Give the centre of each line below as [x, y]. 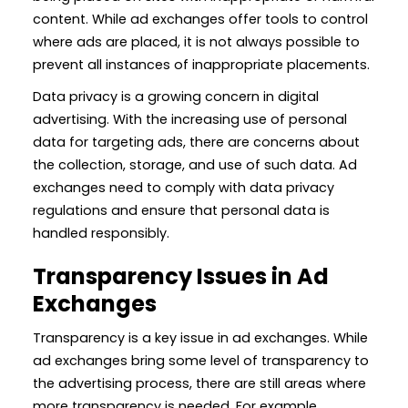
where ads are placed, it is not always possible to [196, 41]
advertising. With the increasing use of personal [190, 119]
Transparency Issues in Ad [181, 276]
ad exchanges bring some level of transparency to [201, 360]
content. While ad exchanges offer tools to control [200, 19]
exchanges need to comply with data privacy [184, 187]
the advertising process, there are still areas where [199, 383]
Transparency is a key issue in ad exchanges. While [200, 337]
